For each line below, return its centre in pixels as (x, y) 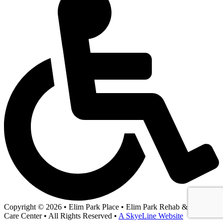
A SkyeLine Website (151, 216)
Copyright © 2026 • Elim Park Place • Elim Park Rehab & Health (107, 207)
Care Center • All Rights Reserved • (61, 216)
